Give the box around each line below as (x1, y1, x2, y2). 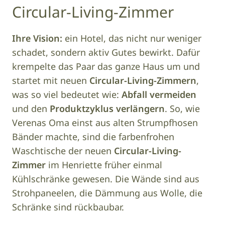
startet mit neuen (12, 74, 89, 86)
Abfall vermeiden (122, 88, 196, 100)
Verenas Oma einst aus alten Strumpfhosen (12, 116, 198, 129)
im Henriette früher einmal (46, 158, 162, 171)
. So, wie (165, 102, 200, 115)
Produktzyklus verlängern (50, 102, 165, 115)
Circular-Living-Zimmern (89, 74, 196, 86)
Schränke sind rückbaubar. (12, 200, 127, 213)
